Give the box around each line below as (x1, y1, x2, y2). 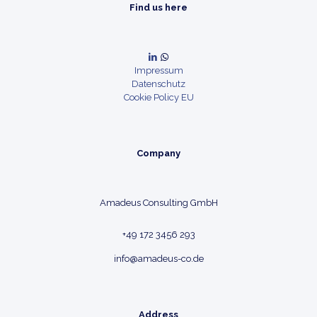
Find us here (129, 2, 188, 13)
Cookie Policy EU (123, 92, 194, 103)
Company (137, 148, 180, 158)
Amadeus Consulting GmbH (99, 197, 218, 208)
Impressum (134, 65, 183, 76)
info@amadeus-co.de (113, 253, 204, 264)
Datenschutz (132, 79, 185, 89)
